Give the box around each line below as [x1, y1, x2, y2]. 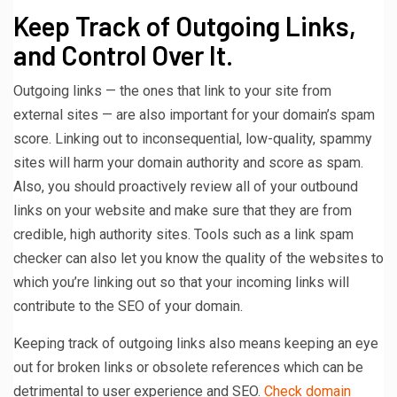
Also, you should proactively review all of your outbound [13, 177, 358, 195]
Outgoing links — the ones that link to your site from [13, 82, 331, 99]
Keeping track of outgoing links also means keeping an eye [13, 334, 378, 352]
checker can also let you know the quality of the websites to [13, 249, 384, 267]
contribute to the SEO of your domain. [13, 297, 243, 315]
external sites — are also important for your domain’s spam [13, 105, 375, 123]
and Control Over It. [13, 38, 233, 71]
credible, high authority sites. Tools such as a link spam [13, 225, 354, 243]
